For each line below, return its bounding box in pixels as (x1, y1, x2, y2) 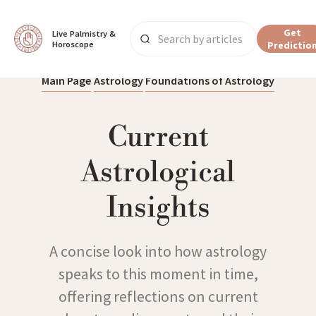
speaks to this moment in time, (58, 264, 258, 284)
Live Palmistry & (52, 28, 116, 39)
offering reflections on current (58, 286, 258, 306)
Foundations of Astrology (145, 73, 274, 87)
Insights (106, 190, 210, 226)
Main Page (42, 73, 91, 87)
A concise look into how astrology (49, 241, 267, 261)
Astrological (81, 155, 235, 190)
